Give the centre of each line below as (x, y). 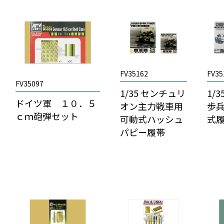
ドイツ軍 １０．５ (56, 103)
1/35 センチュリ (153, 93)
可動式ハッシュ (152, 119)
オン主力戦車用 (152, 106)
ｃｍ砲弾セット (47, 116)
